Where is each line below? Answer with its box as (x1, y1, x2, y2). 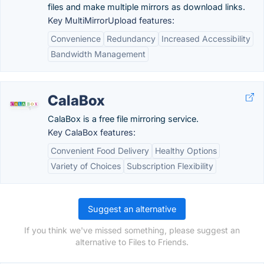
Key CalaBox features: (48, 127, 136, 137)
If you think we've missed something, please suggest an (24, 225, 240, 235)
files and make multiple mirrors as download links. (48, 2, 245, 12)
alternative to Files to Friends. (75, 237, 189, 247)
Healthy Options (155, 146, 217, 156)
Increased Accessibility (161, 34, 250, 44)
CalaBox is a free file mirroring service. (48, 114, 199, 124)
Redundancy (107, 34, 156, 44)
